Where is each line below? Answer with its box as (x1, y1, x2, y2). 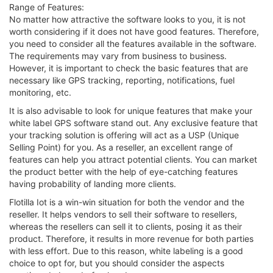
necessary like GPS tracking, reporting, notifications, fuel (9, 74, 235, 85)
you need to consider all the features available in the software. (9, 38, 257, 49)
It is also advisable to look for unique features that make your (9, 105, 252, 116)
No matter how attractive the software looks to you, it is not (9, 13, 246, 24)
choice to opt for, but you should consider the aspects (9, 257, 224, 268)
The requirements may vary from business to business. (9, 50, 227, 61)
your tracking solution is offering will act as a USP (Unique (9, 129, 239, 140)
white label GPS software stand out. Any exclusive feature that (9, 117, 258, 128)
